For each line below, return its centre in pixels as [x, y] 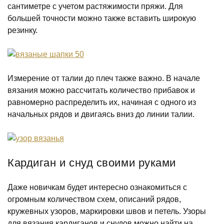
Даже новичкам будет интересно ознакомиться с [97, 187]
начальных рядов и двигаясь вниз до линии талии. [101, 114]
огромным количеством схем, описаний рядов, [94, 199]
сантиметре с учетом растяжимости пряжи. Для [95, 6]
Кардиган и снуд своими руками [92, 163]
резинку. [22, 30]
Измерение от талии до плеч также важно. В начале [104, 78]
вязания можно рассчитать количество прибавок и [101, 90]
